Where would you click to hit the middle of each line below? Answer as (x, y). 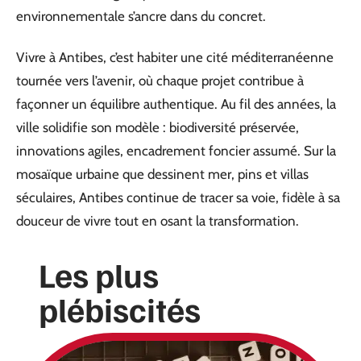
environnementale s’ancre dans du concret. (141, 16)
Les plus (99, 274)
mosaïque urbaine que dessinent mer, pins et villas (162, 174)
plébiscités (120, 309)
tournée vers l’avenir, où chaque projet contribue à (160, 81)
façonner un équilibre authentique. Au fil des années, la (176, 104)
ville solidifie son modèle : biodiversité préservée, (158, 127)
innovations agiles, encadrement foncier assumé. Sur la (176, 151)
